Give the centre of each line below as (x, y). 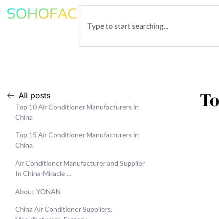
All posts (34, 95)
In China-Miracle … (43, 173)
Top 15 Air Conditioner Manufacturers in (77, 135)
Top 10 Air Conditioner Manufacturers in (77, 107)
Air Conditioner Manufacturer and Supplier (80, 163)
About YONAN (38, 191)
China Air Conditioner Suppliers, (64, 209)
